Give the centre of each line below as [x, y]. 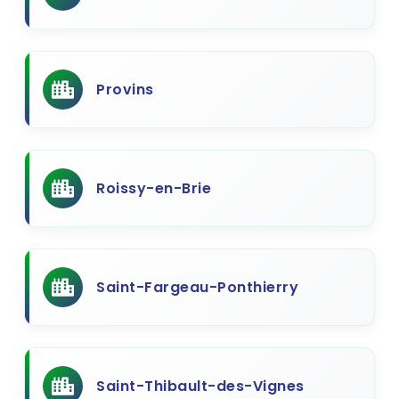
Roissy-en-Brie [154, 188]
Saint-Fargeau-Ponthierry [197, 287]
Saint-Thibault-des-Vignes [200, 386]
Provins [125, 90]
